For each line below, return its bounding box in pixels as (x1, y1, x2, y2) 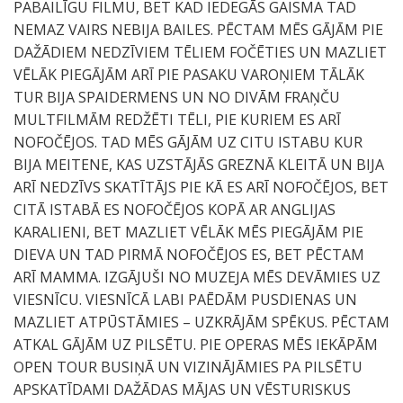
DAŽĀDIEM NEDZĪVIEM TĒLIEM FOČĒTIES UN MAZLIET (13, 42, 387, 62)
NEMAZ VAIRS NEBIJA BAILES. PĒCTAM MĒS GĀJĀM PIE (13, 20, 383, 40)
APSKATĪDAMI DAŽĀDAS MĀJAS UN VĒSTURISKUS (13, 380, 351, 399)
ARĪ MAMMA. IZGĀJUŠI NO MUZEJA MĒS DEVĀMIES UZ (13, 267, 381, 287)
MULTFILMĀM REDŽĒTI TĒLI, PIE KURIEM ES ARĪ (13, 110, 341, 130)
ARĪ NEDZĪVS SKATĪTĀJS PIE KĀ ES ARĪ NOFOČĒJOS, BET (13, 177, 389, 197)
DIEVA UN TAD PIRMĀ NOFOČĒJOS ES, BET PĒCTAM (13, 245, 364, 264)
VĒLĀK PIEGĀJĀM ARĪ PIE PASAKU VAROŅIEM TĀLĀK (13, 65, 364, 85)
